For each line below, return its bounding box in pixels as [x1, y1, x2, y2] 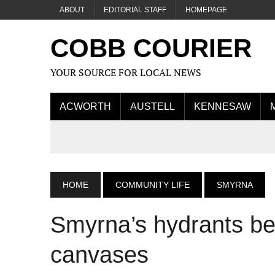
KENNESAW [194, 101, 251, 112]
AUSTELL [130, 101, 175, 112]
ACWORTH [60, 101, 111, 112]
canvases [50, 242, 149, 268]
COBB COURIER [50, 34, 252, 63]
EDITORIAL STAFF [104, 6, 166, 14]
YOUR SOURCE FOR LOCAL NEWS [50, 66, 201, 79]
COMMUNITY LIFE [115, 180, 190, 190]
